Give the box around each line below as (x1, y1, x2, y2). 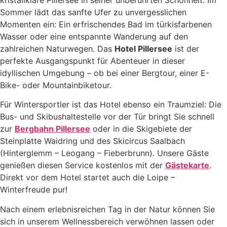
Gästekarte (165, 160, 209, 171)
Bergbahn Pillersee (15, 124, 90, 134)
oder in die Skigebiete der (90, 124, 192, 134)
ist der (172, 43, 199, 54)
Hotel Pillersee (115, 43, 172, 54)
